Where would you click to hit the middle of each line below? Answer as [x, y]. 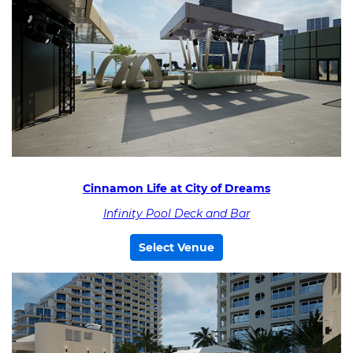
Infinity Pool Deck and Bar [176, 213]
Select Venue [176, 247]
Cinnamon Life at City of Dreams [176, 189]
